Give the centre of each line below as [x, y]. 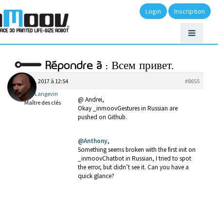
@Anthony [93, 141]
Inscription [189, 11]
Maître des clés [43, 102]
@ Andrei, [91, 100]
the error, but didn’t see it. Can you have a [133, 167]
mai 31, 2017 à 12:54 [43, 81]
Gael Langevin [40, 94]
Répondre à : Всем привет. [110, 66]
